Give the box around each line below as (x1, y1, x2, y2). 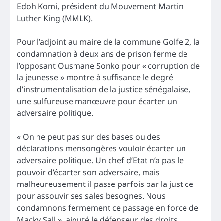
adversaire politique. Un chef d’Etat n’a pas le (17, 155, 184, 166)
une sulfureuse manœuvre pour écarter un (17, 95, 177, 107)
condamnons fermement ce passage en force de (17, 202, 198, 214)
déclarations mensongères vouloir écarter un (17, 143, 186, 154)
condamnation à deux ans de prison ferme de (17, 48, 187, 59)
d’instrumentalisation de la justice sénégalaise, (17, 83, 190, 95)
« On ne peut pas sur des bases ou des (17, 131, 160, 143)
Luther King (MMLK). (17, 12, 93, 24)
